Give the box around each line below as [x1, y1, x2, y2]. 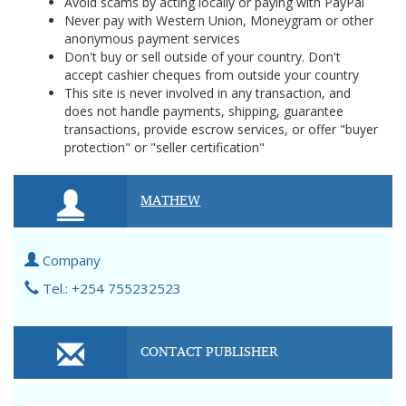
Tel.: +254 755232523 [39, 279, 181, 297]
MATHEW [140, 187, 201, 212]
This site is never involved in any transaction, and [64, 84, 351, 101]
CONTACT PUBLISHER [140, 338, 279, 363]
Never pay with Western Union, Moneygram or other [64, 12, 373, 29]
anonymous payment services [64, 30, 240, 47]
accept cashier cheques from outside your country [64, 66, 359, 83]
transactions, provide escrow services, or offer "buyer [64, 121, 378, 138]
